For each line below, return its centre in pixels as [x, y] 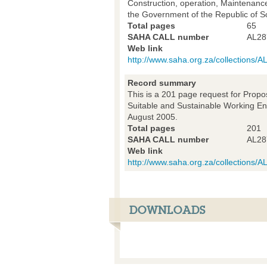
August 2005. [153, 117]
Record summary [162, 83]
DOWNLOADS [167, 210]
